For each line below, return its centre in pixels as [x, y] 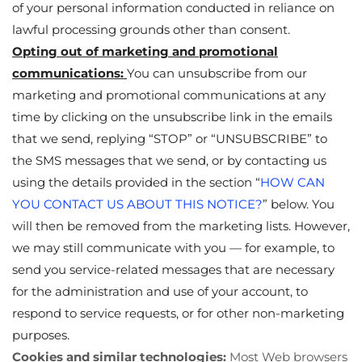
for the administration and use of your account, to [160, 291]
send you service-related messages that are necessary [173, 269]
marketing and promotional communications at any [169, 95]
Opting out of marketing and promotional [145, 51]
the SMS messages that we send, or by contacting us [169, 160]
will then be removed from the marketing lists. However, [181, 225]
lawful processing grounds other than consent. [151, 29]
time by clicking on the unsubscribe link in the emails [172, 116]
